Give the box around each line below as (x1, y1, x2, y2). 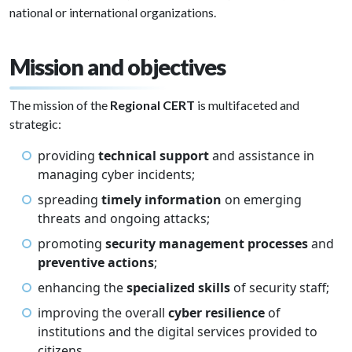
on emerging (222, 191, 302, 208)
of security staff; (230, 279, 329, 296)
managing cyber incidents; (38, 166, 195, 183)
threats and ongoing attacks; (38, 210, 210, 227)
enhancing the (38, 279, 126, 296)
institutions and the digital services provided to (38, 323, 317, 340)
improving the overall (38, 304, 168, 321)
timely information (101, 191, 222, 208)
